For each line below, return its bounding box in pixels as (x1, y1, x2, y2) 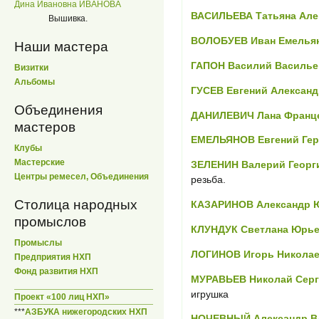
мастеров (14, 119, 75, 135)
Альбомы (14, 76, 55, 87)
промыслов (14, 214, 86, 230)
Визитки (14, 62, 48, 73)
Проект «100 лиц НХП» (14, 291, 110, 302)
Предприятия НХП (14, 252, 91, 263)
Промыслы (14, 238, 62, 249)
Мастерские (14, 157, 65, 168)
